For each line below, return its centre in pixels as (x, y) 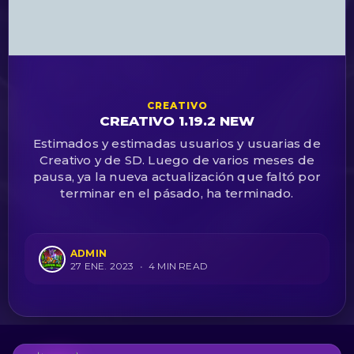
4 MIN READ (177, 266)
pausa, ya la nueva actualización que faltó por (177, 177)
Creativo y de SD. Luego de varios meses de (177, 160)
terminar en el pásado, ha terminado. (177, 194)
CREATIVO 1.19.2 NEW (177, 121)
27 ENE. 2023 (102, 266)
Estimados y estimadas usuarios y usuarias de (177, 144)
